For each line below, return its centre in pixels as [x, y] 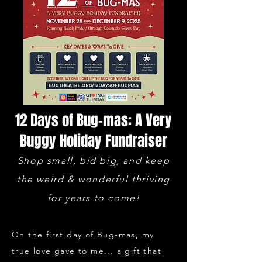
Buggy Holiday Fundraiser [94, 141]
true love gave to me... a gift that [87, 251]
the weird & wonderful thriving [93, 179]
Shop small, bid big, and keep [94, 161]
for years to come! [94, 198]
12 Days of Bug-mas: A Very [94, 120]
